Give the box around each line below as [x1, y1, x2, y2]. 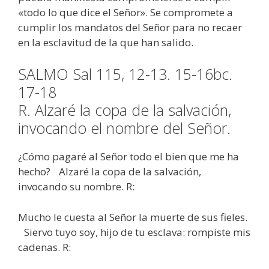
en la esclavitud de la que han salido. [18, 35, 193, 49]
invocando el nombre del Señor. [18, 118, 231, 139]
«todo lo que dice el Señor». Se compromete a [18, 5, 233, 19]
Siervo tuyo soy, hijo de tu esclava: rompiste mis [18, 225, 250, 239]
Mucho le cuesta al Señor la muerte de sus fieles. [18, 210, 247, 224]
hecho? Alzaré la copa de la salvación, [18, 165, 201, 179]
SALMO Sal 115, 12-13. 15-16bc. [18, 64, 232, 85]
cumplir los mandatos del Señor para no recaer [18, 20, 242, 34]
